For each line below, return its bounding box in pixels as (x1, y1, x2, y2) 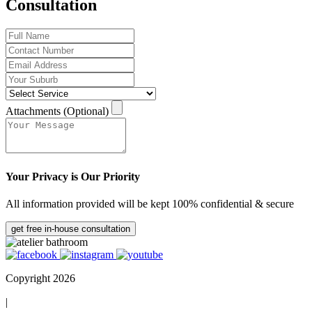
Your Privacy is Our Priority (6, 170, 140, 182)
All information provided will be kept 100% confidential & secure (6, 198, 294, 210)
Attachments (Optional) (6, 104, 109, 117)
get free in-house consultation (11, 224, 130, 235)
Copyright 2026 (6, 272, 75, 285)
